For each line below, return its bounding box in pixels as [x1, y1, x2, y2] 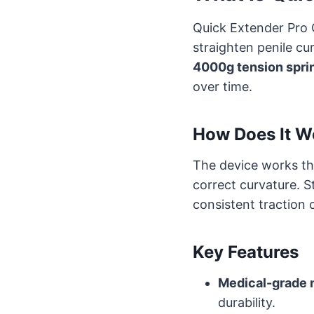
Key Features [193, 242, 299, 263]
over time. [193, 79, 252, 95]
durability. [218, 295, 275, 310]
